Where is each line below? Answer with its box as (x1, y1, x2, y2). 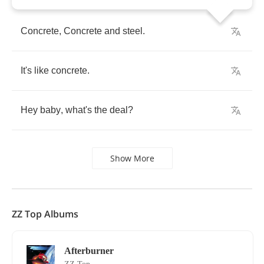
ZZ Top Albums (12, 207, 78, 220)
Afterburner (64, 246, 114, 256)
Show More (110, 153, 154, 164)
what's (65, 105, 92, 115)
